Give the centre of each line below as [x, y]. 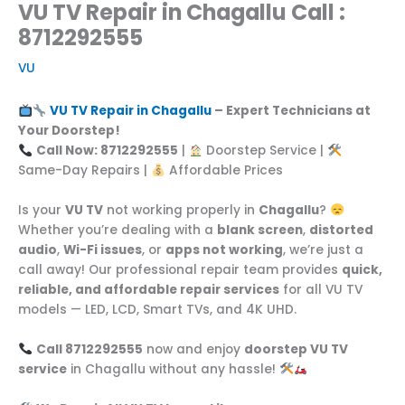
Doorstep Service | [265, 151]
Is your [42, 211]
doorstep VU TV [296, 349]
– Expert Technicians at [292, 111]
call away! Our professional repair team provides [180, 270]
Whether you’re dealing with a [118, 231]
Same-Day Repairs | [85, 171]
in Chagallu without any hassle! [173, 369]
